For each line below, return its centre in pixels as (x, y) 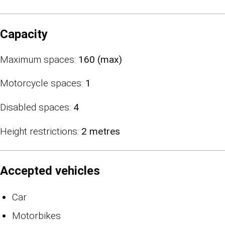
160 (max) (100, 59)
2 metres (101, 131)
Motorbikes (36, 216)
